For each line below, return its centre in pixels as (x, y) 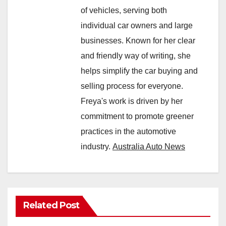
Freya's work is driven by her (132, 101)
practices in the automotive (128, 131)
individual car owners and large (137, 25)
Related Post (51, 205)
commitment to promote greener (137, 116)
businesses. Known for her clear (138, 40)
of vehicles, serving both (124, 10)
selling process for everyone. (132, 86)
